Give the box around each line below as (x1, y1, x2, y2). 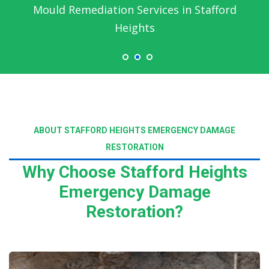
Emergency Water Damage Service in (40, 2, 229, 17)
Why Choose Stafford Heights (22, 162, 247, 182)
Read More (41, 238, 92, 251)
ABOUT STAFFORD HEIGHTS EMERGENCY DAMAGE (34, 125, 235, 135)
